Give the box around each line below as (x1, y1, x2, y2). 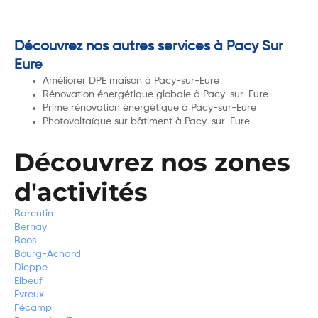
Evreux (14, 289, 44, 300)
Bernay (14, 221, 47, 232)
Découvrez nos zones (14, 146, 290, 177)
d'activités (14, 176, 148, 207)
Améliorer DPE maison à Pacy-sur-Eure (43, 75, 219, 86)
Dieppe (14, 262, 48, 273)
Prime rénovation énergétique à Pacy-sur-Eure (43, 102, 256, 113)
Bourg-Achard (14, 248, 81, 259)
